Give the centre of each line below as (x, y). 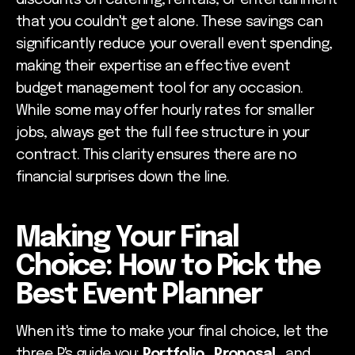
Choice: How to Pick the (168, 267)
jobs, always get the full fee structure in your (163, 134)
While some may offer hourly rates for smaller (165, 111)
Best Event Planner (139, 296)
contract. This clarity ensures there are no (157, 156)
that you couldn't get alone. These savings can (169, 23)
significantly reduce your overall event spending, (174, 45)
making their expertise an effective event (153, 67)
